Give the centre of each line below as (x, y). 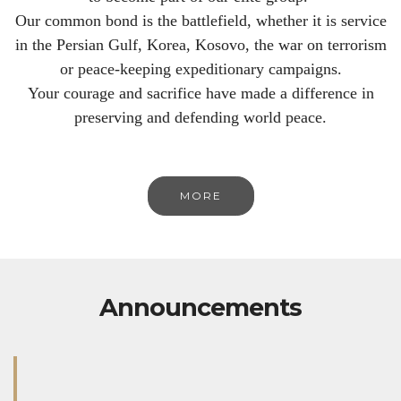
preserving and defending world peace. (200, 117)
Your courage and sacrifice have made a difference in (200, 93)
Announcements (200, 307)
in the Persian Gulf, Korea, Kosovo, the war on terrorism (200, 44)
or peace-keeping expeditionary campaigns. (200, 68)
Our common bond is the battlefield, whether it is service (200, 20)
